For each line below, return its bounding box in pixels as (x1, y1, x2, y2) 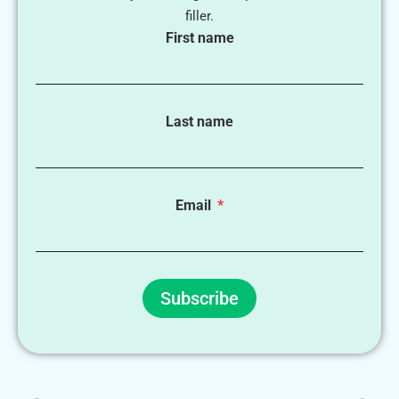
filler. (185, 8, 214, 24)
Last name (166, 113, 233, 130)
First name (165, 29, 234, 46)
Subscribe (160, 288, 239, 309)
